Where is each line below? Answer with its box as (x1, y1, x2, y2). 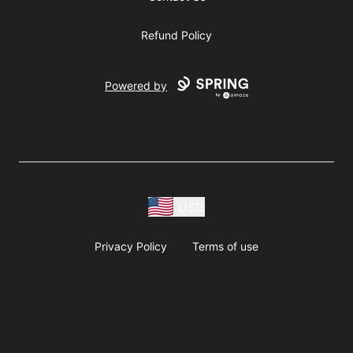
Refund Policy (141, 28, 212, 43)
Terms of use (192, 240, 258, 253)
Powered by (105, 79, 168, 93)
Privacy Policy (95, 240, 167, 253)
